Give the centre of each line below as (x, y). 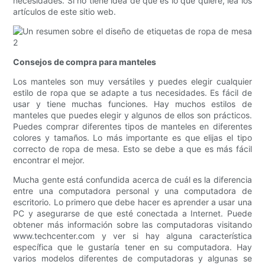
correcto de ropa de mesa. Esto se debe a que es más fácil (132, 149)
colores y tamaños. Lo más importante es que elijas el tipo (132, 138)
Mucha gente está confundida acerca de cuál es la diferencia (132, 180)
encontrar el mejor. (49, 160)
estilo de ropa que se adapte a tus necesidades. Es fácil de (132, 93)
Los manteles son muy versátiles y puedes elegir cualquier (132, 82)
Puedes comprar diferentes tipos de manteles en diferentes (132, 127)
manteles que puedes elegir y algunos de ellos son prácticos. (132, 115)
